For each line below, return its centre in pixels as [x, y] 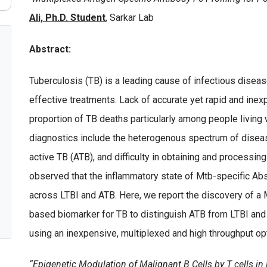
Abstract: [50, 49]
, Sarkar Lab [130, 17]
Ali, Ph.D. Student [67, 17]
